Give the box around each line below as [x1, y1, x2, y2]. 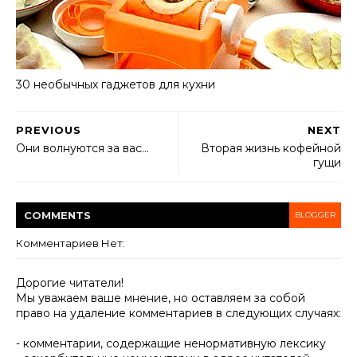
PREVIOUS [16, 123, 81, 136]
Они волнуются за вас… [16, 140, 149, 155]
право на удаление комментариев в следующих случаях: [16, 305, 341, 320]
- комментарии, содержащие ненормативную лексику [16, 335, 326, 351]
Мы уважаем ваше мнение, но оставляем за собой [16, 290, 305, 305]
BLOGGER [295, 209, 335, 220]
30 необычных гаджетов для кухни [16, 77, 215, 92]
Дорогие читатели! [16, 275, 124, 290]
